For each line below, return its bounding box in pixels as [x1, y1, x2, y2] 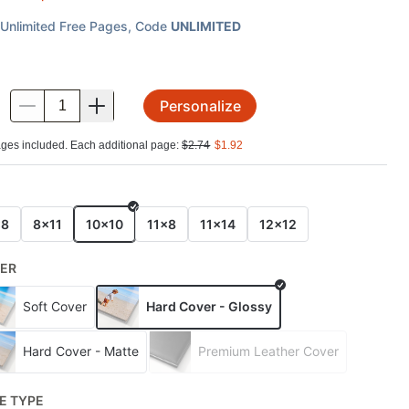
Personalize [159, 97, 241, 116]
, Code [128, 17, 168, 34]
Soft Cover [23, 299, 88, 314]
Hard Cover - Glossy [146, 299, 273, 314]
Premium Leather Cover [198, 343, 340, 359]
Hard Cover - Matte [23, 343, 140, 359]
